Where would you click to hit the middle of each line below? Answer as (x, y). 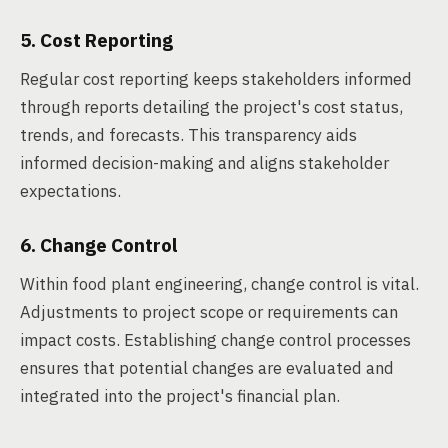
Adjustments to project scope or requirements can (209, 312)
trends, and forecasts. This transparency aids (188, 135)
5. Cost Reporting (96, 40)
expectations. (70, 191)
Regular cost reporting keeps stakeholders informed (216, 79)
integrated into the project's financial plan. (180, 396)
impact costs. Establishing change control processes (215, 340)
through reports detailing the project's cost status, (211, 107)
